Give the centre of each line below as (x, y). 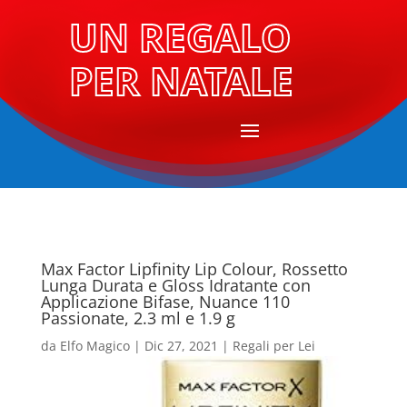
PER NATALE (181, 81)
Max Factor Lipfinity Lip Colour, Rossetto (194, 269)
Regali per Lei (273, 346)
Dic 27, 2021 (181, 346)
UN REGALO (179, 37)
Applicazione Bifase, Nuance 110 (165, 302)
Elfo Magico (94, 346)
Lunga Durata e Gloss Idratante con (175, 286)
